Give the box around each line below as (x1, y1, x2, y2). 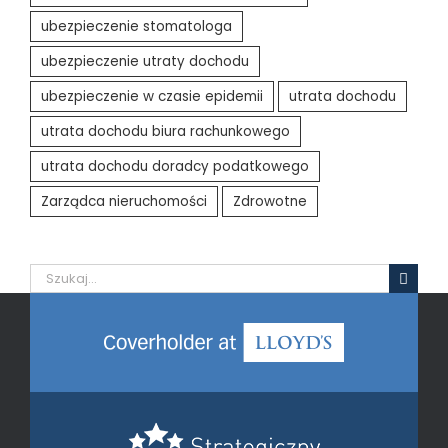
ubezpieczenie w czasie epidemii (41, 87, 263, 107)
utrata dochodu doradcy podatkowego (41, 157, 309, 177)
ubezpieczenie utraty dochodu (41, 52, 249, 72)
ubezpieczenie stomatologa (41, 17, 232, 37)
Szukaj (29, 263, 75, 285)
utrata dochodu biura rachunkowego (41, 122, 290, 142)
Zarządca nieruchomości (41, 192, 207, 212)
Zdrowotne (233, 192, 307, 212)
